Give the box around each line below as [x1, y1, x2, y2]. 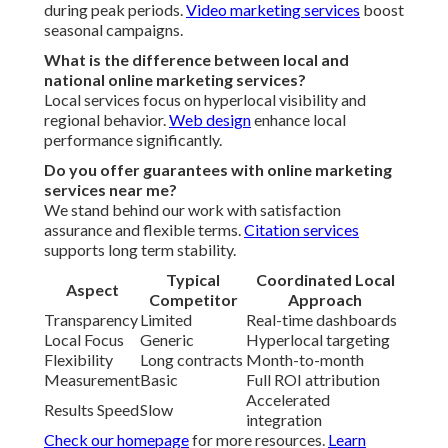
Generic [140, 330, 194, 350]
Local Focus [44, 330, 124, 350]
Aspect [65, 280, 119, 300]
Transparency [44, 310, 138, 330]
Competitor [148, 290, 238, 310]
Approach [288, 290, 362, 310]
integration [246, 410, 322, 430]
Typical [166, 270, 220, 290]
